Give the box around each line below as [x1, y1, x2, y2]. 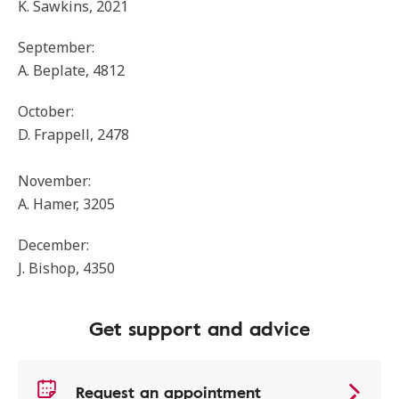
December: [18, 235, 89, 255]
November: [18, 171, 91, 191]
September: [18, 37, 94, 57]
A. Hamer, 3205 [18, 194, 115, 214]
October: [18, 102, 74, 121]
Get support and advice [89, 313, 310, 343]
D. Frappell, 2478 [18, 125, 129, 144]
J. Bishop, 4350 [18, 258, 115, 278]
